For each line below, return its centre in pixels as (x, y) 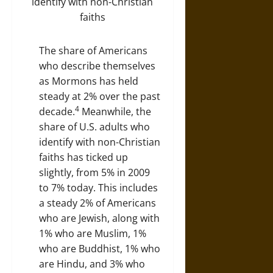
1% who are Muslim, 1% (93, 233)
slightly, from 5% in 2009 (94, 172)
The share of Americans (93, 50)
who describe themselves (97, 66)
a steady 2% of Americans (97, 203)
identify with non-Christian (100, 142)
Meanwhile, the (115, 111)
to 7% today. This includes (98, 187)
